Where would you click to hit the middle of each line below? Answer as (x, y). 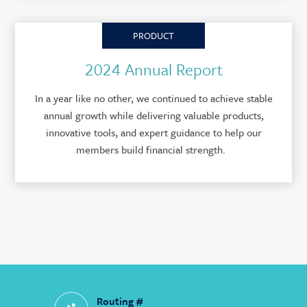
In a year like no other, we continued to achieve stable (153, 98)
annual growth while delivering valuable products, (153, 115)
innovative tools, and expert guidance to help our (153, 132)
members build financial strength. (153, 149)
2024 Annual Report (153, 69)
